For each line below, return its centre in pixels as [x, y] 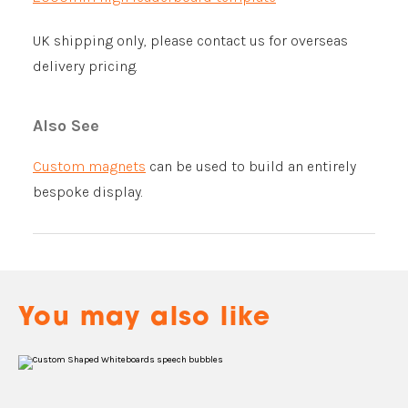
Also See [66, 126]
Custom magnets [89, 166]
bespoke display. [88, 192]
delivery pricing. [85, 66]
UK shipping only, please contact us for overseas [190, 41]
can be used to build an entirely [251, 166]
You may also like [145, 319]
